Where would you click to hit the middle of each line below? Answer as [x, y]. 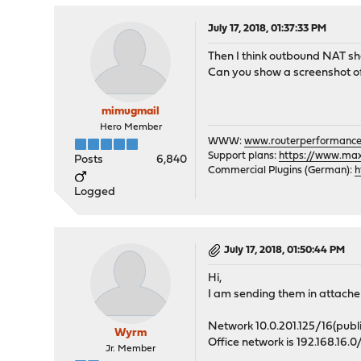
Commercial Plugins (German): [282, 170]
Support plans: [244, 156]
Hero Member [131, 127]
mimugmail [131, 112]
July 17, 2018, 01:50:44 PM [285, 250]
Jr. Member [131, 349]
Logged [95, 192]
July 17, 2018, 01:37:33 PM [268, 29]
